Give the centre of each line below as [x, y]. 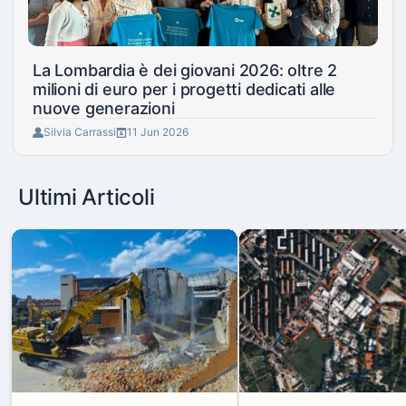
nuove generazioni [104, 108]
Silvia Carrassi [80, 132]
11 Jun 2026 [158, 132]
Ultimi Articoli [87, 197]
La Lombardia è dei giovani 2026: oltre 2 [185, 70]
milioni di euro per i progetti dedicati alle [184, 89]
